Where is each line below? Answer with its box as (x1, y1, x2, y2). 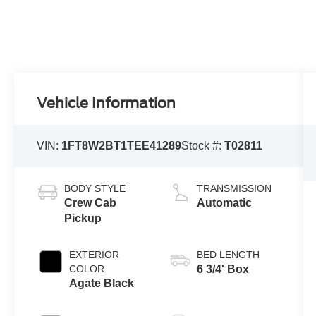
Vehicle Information (37, 95, 176, 112)
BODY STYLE (64, 183, 126, 195)
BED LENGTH (196, 249, 260, 261)
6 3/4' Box (196, 263, 249, 276)
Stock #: (181, 140, 225, 152)
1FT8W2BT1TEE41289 (61, 140, 182, 152)
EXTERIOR (69, 249, 120, 261)
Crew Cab (64, 197, 117, 209)
